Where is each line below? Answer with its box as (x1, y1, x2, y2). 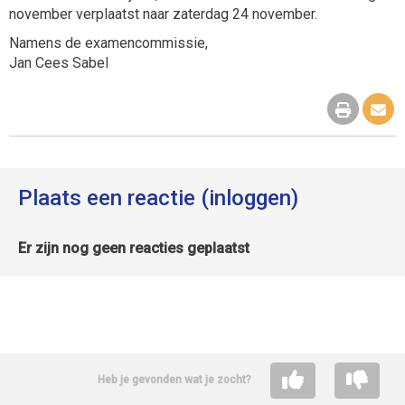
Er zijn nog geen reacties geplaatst (18, 240, 250, 257)
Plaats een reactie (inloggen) (18, 185, 298, 211)
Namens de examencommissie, (9, 34, 208, 52)
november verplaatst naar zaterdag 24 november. (9, 5, 317, 23)
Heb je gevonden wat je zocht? (98, 373, 251, 387)
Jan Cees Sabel (9, 54, 108, 71)
